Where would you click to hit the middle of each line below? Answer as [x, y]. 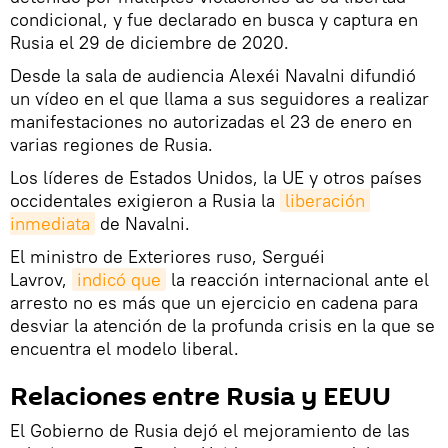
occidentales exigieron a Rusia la [142, 201]
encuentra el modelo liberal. [124, 349]
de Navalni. [145, 224]
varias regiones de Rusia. [111, 145]
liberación [325, 201]
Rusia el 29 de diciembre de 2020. [149, 43]
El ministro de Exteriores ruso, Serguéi [167, 257]
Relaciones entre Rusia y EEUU [200, 397]
